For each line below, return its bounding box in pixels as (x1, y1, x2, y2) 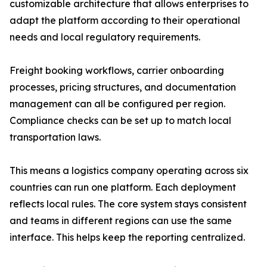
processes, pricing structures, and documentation (10, 81, 236, 94)
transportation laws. (10, 131, 101, 144)
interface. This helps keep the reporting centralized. (10, 231, 245, 244)
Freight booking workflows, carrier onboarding (10, 64, 224, 77)
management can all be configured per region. (10, 98, 225, 110)
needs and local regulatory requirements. (10, 31, 200, 44)
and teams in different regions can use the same (10, 215, 232, 227)
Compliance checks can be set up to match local (10, 114, 231, 127)
